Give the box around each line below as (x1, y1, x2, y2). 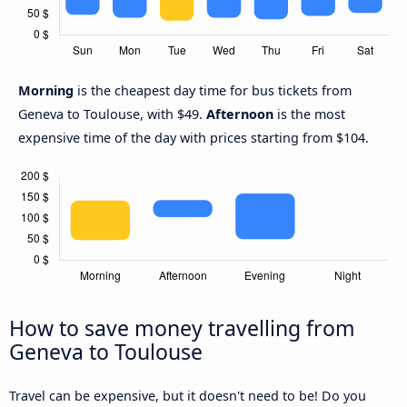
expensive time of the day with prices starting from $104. (18, 129, 369, 147)
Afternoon (206, 105, 273, 124)
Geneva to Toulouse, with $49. (18, 105, 206, 124)
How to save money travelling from (9, 313, 355, 343)
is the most (273, 105, 345, 124)
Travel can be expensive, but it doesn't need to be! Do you (9, 387, 366, 405)
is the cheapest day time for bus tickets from (77, 82, 352, 100)
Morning (18, 82, 77, 100)
